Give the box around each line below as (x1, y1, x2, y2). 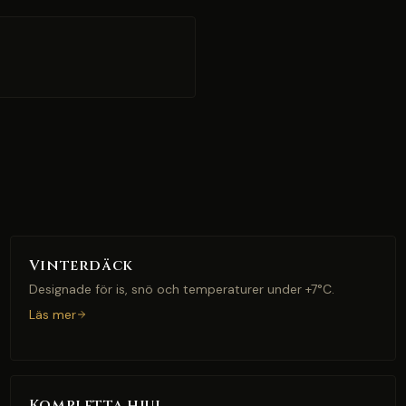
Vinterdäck (28, 256, 134, 275)
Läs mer (28, 306, 76, 323)
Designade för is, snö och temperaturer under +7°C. (28, 281, 334, 297)
